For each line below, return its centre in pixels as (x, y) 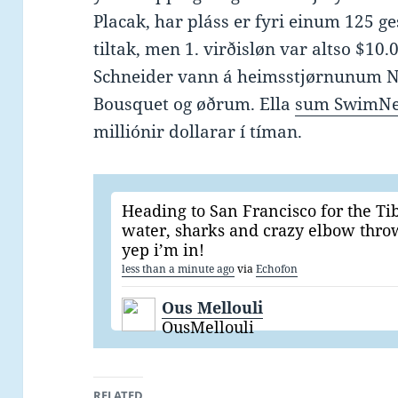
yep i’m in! (163, 250)
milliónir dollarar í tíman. (198, 132)
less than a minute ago (179, 269)
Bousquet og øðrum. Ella (195, 104)
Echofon (277, 269)
